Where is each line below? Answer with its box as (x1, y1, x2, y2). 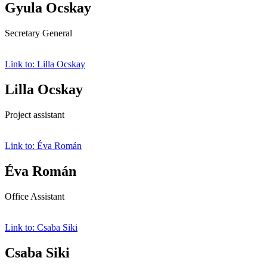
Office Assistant (5, 191, 64, 201)
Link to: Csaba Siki (5, 222, 77, 232)
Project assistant (5, 110, 64, 120)
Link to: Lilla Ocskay (5, 59, 85, 70)
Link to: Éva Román (5, 141, 82, 151)
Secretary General (5, 28, 72, 39)
